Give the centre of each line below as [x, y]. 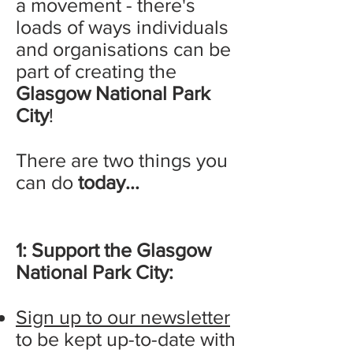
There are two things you [122, 160]
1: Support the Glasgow [113, 250]
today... [109, 182]
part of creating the [96, 71]
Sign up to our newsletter [123, 317]
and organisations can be [123, 49]
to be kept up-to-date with [126, 339]
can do [47, 182]
